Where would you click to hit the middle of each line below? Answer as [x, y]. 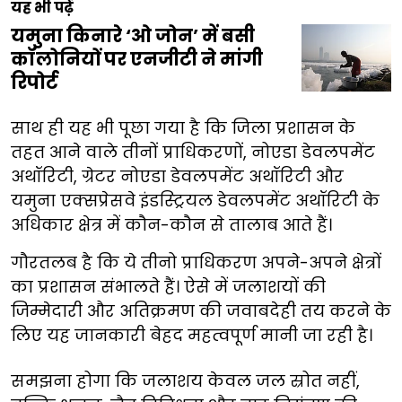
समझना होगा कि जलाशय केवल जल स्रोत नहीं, [185, 381]
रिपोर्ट [35, 83]
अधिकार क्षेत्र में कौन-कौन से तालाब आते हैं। [171, 225]
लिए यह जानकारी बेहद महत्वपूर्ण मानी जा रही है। [192, 336]
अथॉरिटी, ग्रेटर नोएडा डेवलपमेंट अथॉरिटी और [177, 177]
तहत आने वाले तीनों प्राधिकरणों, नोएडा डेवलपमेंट [193, 153]
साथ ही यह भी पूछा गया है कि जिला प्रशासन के [183, 128]
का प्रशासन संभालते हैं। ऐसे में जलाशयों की [168, 287]
